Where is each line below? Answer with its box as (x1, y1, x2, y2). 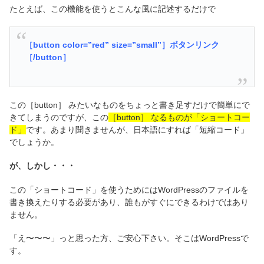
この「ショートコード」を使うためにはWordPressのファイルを (9, 184, 249, 194)
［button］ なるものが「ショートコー (108, 112, 250, 122)
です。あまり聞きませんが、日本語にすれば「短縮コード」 (26, 124, 249, 134)
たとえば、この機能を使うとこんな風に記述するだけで (9, 4, 216, 14)
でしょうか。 (9, 137, 59, 147)
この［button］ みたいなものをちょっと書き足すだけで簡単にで (9, 100, 250, 110)
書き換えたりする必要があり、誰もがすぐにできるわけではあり (9, 197, 249, 207)
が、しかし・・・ (9, 161, 75, 171)
